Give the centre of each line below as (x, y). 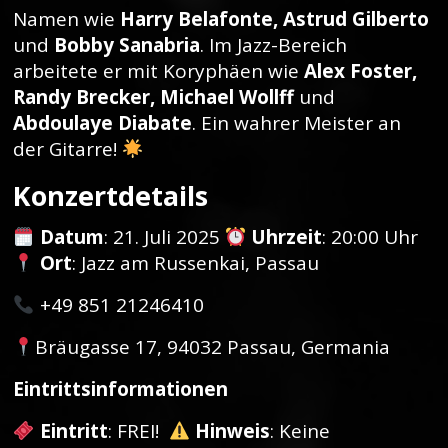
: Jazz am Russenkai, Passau (195, 263)
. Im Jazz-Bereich (273, 45)
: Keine (300, 431)
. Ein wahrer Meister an (296, 123)
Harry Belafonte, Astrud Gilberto (274, 19)
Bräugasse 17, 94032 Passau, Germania (212, 347)
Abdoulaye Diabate (102, 123)
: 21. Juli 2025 (164, 237)
